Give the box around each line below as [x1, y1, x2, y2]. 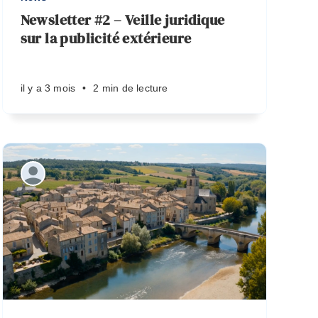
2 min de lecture [93, 82, 168, 94]
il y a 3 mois [20, 82, 76, 94]
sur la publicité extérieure [20, 28, 192, 48]
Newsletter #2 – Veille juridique [20, 10, 225, 30]
